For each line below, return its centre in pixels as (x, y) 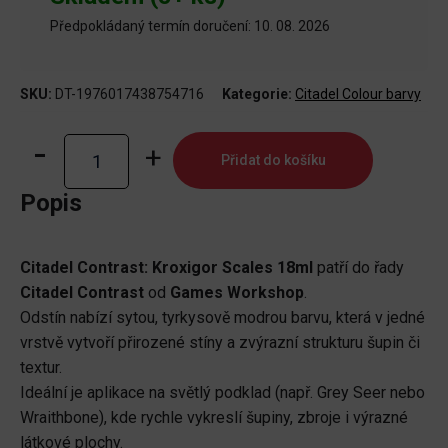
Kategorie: (258, 93)
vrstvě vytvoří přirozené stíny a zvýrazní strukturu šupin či (220, 342)
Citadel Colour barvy (358, 93)
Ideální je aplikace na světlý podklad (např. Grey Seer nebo (222, 392)
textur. (41, 367)
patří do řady (358, 267)
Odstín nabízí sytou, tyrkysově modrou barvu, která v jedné (222, 317)
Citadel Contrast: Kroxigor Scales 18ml (166, 267)
